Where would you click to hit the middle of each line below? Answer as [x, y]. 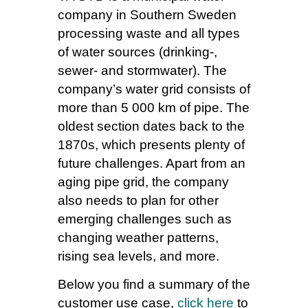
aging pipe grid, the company [143, 182]
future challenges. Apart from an [152, 163]
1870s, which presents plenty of [151, 145]
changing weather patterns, [138, 238]
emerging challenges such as [145, 219]
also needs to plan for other [138, 200]
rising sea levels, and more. [139, 256]
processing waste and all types [149, 33]
